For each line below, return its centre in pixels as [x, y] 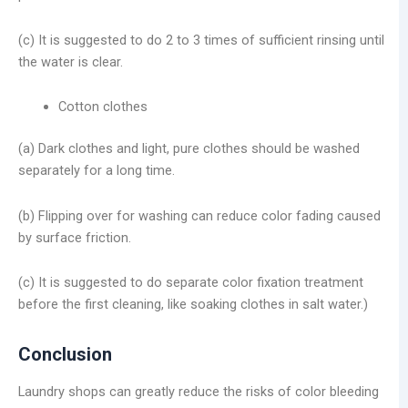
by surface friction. [75, 237]
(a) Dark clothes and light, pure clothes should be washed [189, 149]
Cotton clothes [102, 107]
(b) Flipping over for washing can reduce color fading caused [199, 215]
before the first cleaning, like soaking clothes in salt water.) [193, 305]
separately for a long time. [97, 171]
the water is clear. [71, 61]
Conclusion [65, 355]
